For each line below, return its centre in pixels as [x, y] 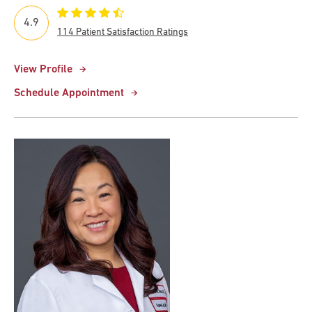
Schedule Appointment [69, 93]
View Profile [43, 69]
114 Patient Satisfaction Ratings [123, 32]
